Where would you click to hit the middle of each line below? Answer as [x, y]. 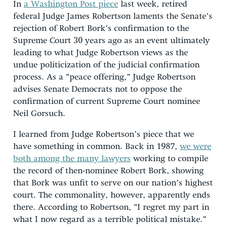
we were [196, 146]
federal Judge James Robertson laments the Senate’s [113, 16]
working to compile [169, 159]
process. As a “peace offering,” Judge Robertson [104, 77]
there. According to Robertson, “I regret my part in [111, 207]
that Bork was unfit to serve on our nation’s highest [113, 183]
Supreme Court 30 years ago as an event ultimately [111, 41]
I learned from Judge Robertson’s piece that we [104, 134]
